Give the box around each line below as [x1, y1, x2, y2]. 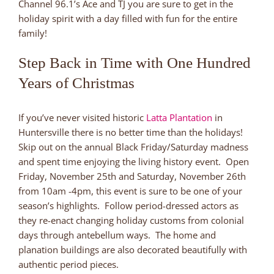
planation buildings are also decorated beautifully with [18, 243, 247, 256]
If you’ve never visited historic [18, 111, 146, 124]
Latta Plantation [146, 111, 215, 124]
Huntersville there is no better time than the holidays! [18, 126, 245, 139]
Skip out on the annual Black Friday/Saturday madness [18, 141, 248, 154]
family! [18, 27, 47, 40]
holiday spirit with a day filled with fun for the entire [18, 12, 237, 25]
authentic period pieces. [18, 258, 119, 271]
